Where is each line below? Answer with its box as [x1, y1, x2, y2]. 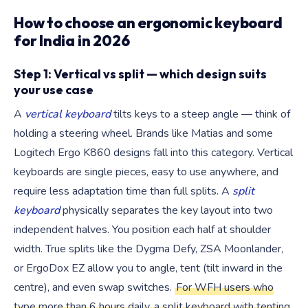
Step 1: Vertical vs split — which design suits [14, 66, 267, 82]
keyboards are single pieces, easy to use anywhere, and [14, 164, 278, 179]
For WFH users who [176, 280, 274, 295]
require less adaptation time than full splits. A [14, 184, 232, 199]
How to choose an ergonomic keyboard [14, 13, 283, 32]
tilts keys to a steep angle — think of [111, 107, 290, 122]
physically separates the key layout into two [60, 203, 273, 218]
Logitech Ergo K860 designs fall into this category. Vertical [14, 145, 293, 160]
